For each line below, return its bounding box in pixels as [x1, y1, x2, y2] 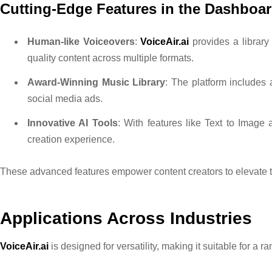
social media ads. [27, 93, 103, 104]
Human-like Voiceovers [27, 36, 135, 47]
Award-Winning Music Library [27, 77, 166, 88]
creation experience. [27, 134, 115, 145]
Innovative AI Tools [27, 118, 118, 129]
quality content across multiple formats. [27, 53, 194, 64]
